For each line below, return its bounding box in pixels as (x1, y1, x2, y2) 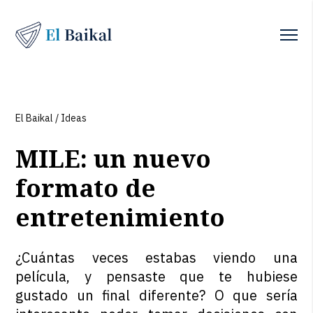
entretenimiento (15, 201, 226, 233)
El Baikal (15, 112, 54, 124)
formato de (15, 171, 156, 204)
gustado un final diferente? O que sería (15, 286, 298, 305)
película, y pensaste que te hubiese (15, 267, 298, 286)
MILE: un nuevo (15, 142, 212, 175)
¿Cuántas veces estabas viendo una (15, 248, 298, 267)
